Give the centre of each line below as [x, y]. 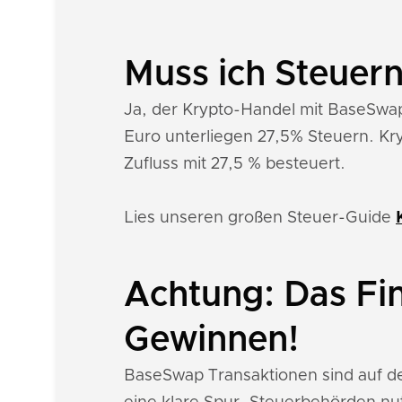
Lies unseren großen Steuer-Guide [260, 218]
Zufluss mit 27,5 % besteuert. [235, 164]
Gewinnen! [211, 340]
